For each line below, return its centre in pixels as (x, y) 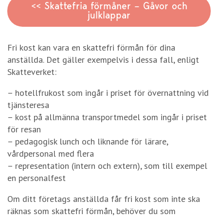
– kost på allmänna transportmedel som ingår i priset (107, 117)
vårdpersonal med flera (51, 153)
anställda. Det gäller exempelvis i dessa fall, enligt (103, 59)
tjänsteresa (28, 105)
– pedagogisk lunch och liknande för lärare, (88, 141)
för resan (24, 129)
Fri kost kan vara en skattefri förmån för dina (91, 47)
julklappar (109, 15)
